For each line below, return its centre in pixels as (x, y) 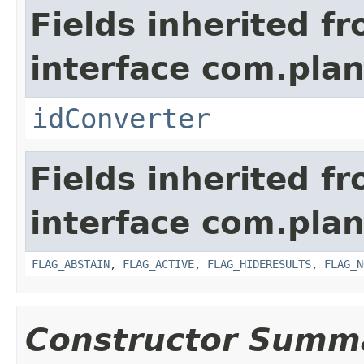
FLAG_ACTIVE (158, 264)
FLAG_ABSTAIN (71, 264)
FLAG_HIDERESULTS (259, 264)
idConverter (121, 119)
